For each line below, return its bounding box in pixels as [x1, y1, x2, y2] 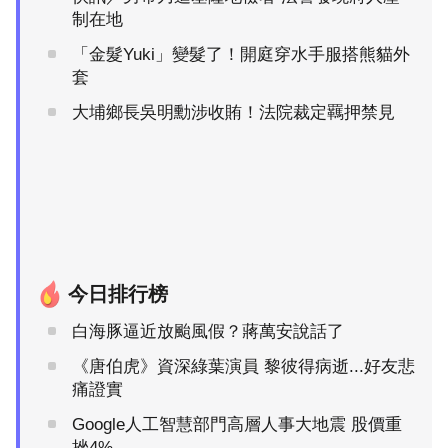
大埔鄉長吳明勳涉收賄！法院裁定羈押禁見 [72, 102, 395, 122]
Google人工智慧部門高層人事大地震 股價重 [72, 414, 402, 434]
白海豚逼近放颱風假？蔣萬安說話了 [72, 321, 344, 341]
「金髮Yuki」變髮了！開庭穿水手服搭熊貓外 [72, 44, 410, 64]
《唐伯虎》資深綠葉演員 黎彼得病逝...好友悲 [72, 356, 415, 376]
